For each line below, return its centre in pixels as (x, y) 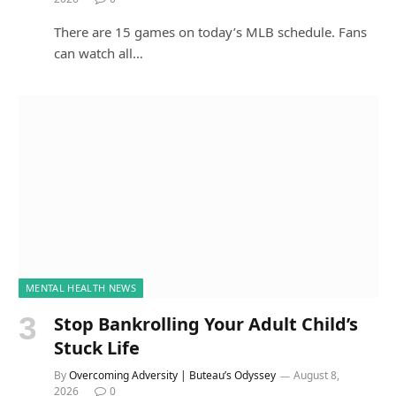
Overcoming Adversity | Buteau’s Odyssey (172, 376)
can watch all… (99, 53)
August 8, (316, 376)
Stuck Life (97, 348)
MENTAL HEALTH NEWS (81, 288)
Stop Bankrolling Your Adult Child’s (206, 324)
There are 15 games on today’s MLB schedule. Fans (210, 32)
